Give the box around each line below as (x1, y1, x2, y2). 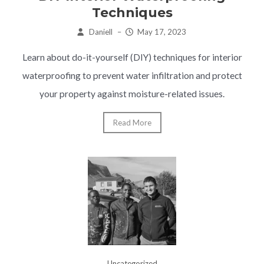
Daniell (89, 27, 113, 37)
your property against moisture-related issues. (39, 88, 225, 99)
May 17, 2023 (137, 27, 187, 37)
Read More (113, 117, 151, 127)
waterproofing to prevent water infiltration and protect (22, 70, 242, 81)
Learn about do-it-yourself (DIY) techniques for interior (22, 51, 242, 62)
